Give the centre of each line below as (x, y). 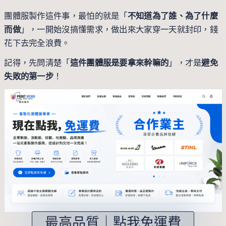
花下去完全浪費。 (37, 43)
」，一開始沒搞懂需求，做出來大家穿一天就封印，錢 (119, 29)
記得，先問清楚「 (37, 63)
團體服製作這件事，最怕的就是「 (66, 16)
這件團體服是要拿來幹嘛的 (119, 63)
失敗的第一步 (29, 76)
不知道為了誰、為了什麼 (173, 16)
